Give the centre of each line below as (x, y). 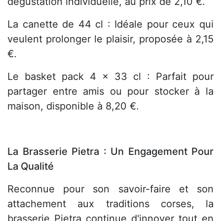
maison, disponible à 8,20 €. (73, 106)
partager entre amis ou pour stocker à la (110, 92)
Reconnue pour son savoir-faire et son (110, 189)
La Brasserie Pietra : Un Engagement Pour (110, 152)
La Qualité (31, 166)
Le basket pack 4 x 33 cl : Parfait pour (110, 77)
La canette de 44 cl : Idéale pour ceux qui (110, 24)
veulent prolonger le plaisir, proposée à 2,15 (110, 39)
